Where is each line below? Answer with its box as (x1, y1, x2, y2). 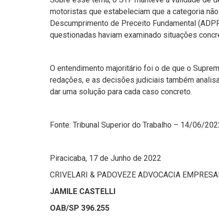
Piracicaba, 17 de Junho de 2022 (50, 153, 161, 163)
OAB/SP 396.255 (50, 203, 109, 213)
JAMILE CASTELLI (50, 187, 115, 196)
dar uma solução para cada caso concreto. (50, 87, 192, 96)
